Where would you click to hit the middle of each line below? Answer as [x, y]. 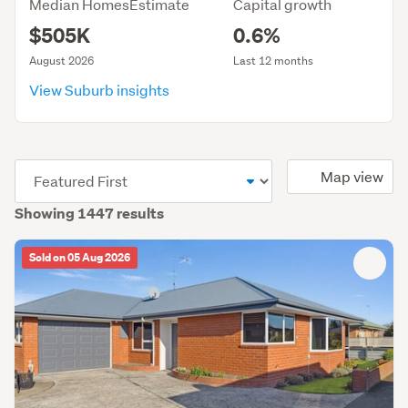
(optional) [39, 169]
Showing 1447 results [89, 213]
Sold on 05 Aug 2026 [80, 257]
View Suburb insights [101, 89]
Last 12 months [273, 60]
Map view [352, 176]
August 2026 [61, 60]
